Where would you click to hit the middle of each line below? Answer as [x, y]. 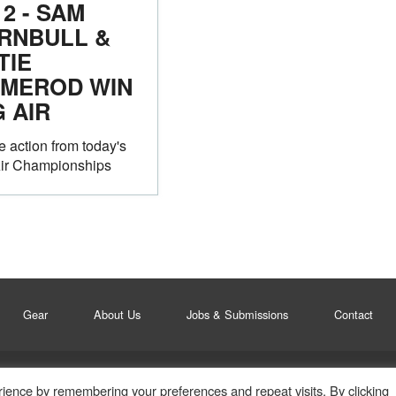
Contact [354, 314]
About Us [117, 314]
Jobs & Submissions [237, 314]
